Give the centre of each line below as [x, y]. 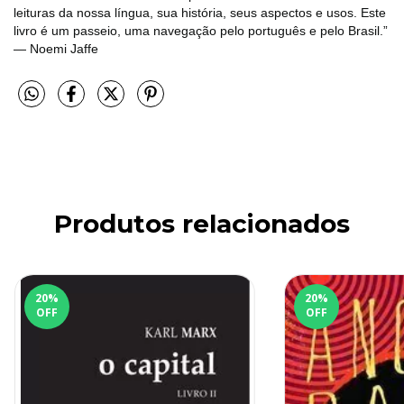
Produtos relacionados [202, 224]
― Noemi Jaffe [56, 48]
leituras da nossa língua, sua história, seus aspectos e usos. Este [200, 12]
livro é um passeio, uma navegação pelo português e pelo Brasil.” [201, 30]
